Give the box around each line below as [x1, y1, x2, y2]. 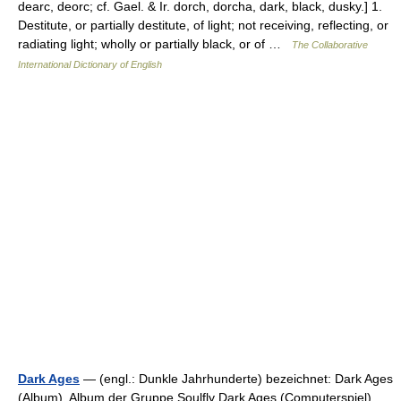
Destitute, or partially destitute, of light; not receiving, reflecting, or [18, 18, 388, 32]
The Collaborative [292, 39, 368, 50]
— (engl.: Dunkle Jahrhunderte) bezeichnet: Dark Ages [80, 371, 393, 386]
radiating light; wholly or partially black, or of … [18, 37, 292, 51]
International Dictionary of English [18, 59, 162, 70]
